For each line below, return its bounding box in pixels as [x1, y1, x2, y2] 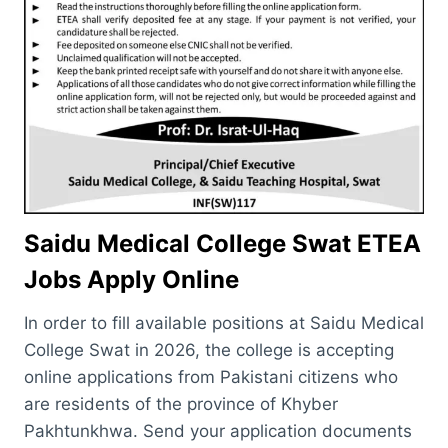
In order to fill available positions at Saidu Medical [24, 313, 424, 334]
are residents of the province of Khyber [24, 394, 338, 415]
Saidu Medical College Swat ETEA [24, 229, 421, 259]
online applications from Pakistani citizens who [24, 367, 398, 388]
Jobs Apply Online [24, 265, 239, 295]
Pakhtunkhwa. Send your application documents [24, 421, 412, 442]
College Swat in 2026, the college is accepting [24, 340, 394, 361]
